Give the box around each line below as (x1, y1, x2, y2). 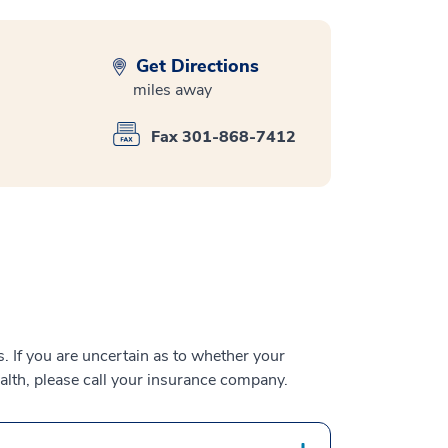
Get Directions (131, 53, 259, 78)
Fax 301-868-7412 (151, 125, 296, 148)
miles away (133, 78, 212, 101)
